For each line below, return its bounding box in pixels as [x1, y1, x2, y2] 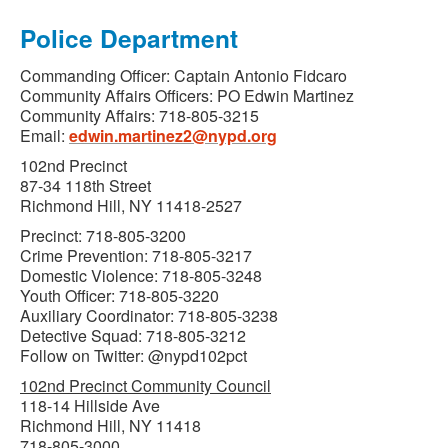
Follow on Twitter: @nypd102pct [20, 344, 247, 367]
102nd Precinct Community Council [20, 374, 271, 397]
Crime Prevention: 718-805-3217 [20, 244, 252, 267]
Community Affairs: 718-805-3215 [20, 104, 259, 127]
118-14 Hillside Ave [20, 394, 160, 417]
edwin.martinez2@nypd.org [69, 124, 277, 147]
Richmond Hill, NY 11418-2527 [20, 194, 242, 217]
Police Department [20, 20, 238, 56]
